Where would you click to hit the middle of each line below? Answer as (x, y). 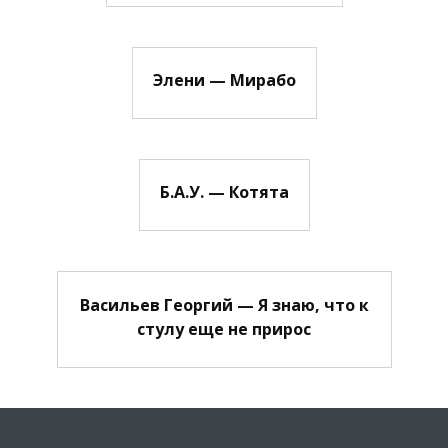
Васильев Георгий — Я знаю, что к (224, 304)
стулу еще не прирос (224, 328)
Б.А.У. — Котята (224, 192)
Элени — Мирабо (224, 79)
